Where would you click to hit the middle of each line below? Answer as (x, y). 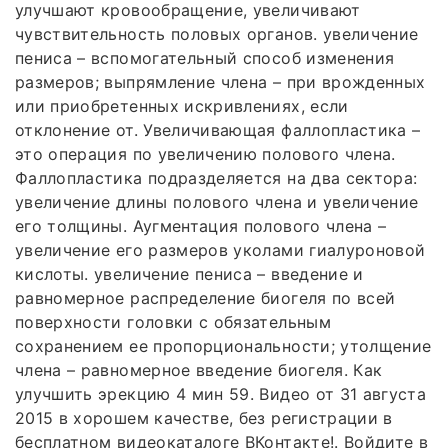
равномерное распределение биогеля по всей (205, 297)
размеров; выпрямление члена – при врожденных (220, 81)
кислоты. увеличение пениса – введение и (189, 273)
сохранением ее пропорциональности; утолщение (223, 345)
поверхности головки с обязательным (173, 321)
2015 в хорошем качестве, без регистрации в (204, 417)
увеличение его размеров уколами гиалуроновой (220, 249)
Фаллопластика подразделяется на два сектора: (216, 177)
